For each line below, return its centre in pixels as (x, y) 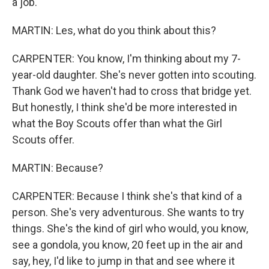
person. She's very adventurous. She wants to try (128, 212)
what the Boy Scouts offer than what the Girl (117, 123)
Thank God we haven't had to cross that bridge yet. (132, 91)
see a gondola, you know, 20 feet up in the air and (127, 245)
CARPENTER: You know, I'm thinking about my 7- (126, 59)
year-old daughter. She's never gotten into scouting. (134, 75)
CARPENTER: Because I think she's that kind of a (127, 196)
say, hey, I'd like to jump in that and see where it (123, 261)
